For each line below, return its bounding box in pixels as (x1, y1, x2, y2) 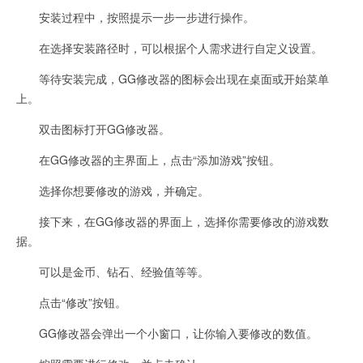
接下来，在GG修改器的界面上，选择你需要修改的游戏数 (16, 213, 329, 229)
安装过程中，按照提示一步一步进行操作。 (16, 9, 254, 25)
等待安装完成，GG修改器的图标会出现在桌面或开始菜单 (16, 70, 329, 87)
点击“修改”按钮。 (16, 294, 126, 310)
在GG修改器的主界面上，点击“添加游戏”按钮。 (16, 152, 280, 168)
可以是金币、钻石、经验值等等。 (16, 263, 209, 280)
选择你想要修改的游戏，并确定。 (16, 182, 209, 199)
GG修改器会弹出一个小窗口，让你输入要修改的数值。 (16, 325, 318, 341)
